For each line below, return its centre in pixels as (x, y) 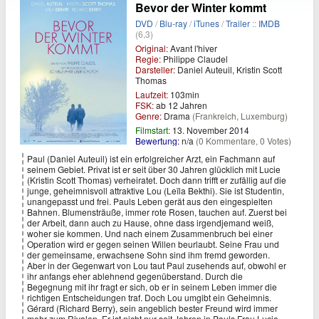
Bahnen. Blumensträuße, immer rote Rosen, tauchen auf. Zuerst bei (157, 212)
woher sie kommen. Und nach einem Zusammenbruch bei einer (150, 233)
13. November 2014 (210, 130)
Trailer (238, 23)
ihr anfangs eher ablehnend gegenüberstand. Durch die (135, 276)
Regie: (148, 59)
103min (184, 94)
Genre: (148, 116)
